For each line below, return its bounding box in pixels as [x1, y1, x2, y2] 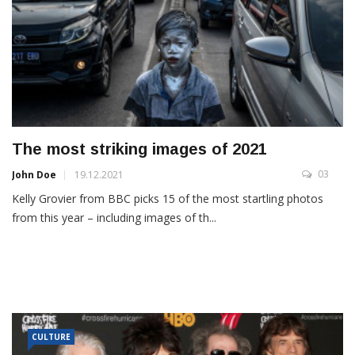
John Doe [12, 168, 56, 182]
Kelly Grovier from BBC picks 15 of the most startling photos [12, 191, 323, 207]
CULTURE [32, 331, 71, 342]
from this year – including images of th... [12, 210, 216, 226]
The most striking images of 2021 [12, 140, 267, 158]
